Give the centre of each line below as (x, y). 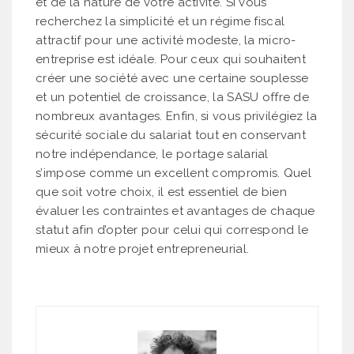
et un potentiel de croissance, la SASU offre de (173, 97)
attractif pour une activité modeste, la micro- (166, 40)
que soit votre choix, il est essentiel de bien (161, 192)
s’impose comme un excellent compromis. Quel (173, 173)
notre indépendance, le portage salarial (152, 154)
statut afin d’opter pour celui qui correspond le (172, 230)
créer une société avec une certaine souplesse (172, 78)
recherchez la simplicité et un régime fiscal (160, 21)
